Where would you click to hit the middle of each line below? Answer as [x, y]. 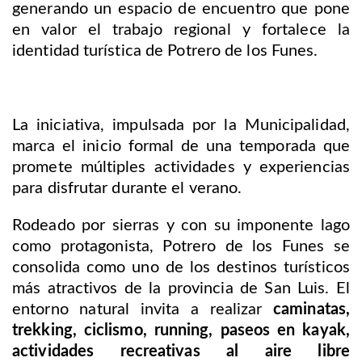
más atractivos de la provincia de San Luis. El [181, 289]
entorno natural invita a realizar [143, 310]
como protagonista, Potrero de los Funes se [181, 247]
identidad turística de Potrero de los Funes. [165, 51]
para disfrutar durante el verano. [127, 189]
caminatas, [311, 310]
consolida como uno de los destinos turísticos [181, 268]
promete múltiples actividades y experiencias [181, 168]
